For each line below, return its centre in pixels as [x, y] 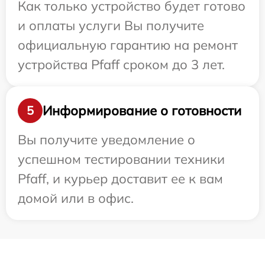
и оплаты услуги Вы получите [111, 26]
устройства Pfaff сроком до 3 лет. [121, 65]
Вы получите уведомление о [106, 140]
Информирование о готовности [142, 110]
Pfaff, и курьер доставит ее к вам [120, 179]
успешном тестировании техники [121, 159]
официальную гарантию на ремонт [128, 45]
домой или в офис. [76, 198]
